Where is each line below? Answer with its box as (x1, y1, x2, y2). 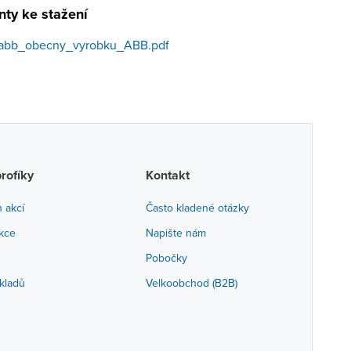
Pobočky (145, 250, 187, 266)
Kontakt (145, 166, 190, 184)
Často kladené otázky (145, 200, 249, 215)
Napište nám (145, 225, 206, 241)
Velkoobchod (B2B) (145, 275, 237, 291)
